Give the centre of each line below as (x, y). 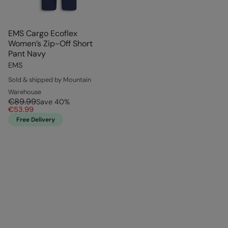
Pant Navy (27, 54)
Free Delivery (36, 120)
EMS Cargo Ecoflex (43, 34)
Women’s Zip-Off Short (50, 44)
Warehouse (25, 92)
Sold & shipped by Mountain (50, 80)
